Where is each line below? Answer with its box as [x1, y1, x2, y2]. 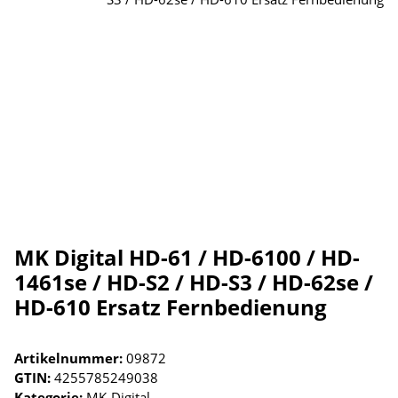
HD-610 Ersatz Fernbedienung [14, 292, 327, 322]
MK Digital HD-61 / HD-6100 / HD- [14, 243, 360, 273]
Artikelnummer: [14, 349, 126, 368]
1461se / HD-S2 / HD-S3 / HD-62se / [14, 267, 373, 298]
